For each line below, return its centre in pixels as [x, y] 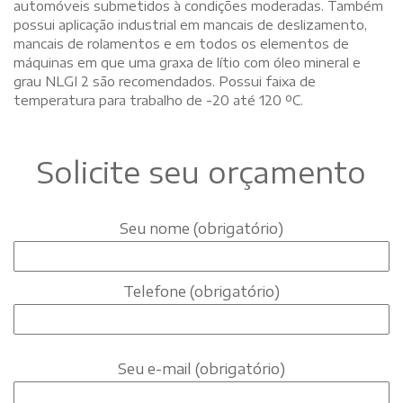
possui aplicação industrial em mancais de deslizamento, [190, 24]
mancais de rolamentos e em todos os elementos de [181, 43]
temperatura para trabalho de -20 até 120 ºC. [158, 99]
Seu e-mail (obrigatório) [201, 368]
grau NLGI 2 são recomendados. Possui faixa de [165, 81]
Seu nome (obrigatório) [201, 228]
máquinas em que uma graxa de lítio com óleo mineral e [187, 62]
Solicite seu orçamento [201, 171]
